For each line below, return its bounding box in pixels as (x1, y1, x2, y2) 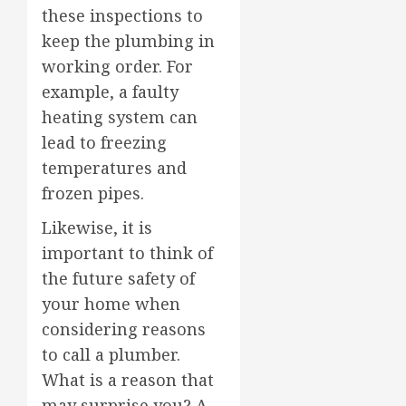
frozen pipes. (42, 181, 144, 204)
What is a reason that (42, 368, 214, 391)
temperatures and (42, 156, 187, 179)
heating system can (42, 105, 198, 128)
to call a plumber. (42, 343, 180, 365)
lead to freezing (42, 130, 167, 153)
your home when (42, 292, 180, 314)
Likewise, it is (42, 216, 152, 238)
